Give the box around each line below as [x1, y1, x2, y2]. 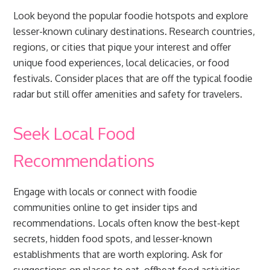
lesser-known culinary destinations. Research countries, [13, 25, 256, 37]
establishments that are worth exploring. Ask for [13, 248, 223, 260]
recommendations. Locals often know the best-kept [13, 217, 240, 229]
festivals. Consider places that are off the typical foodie [13, 72, 253, 84]
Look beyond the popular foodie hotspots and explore [13, 10, 249, 22]
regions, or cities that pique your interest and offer [13, 41, 231, 53]
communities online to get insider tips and [13, 201, 198, 213]
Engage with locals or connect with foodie [13, 186, 198, 198]
